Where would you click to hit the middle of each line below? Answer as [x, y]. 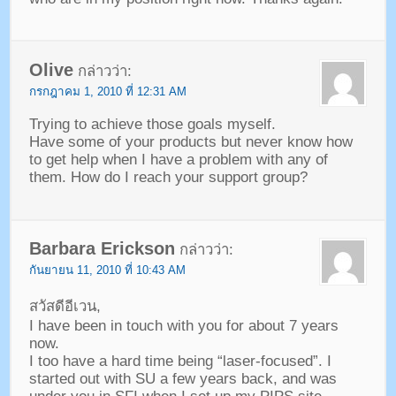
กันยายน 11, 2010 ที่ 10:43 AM [107, 270]
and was [309, 379]
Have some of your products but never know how [190, 141]
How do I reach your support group [185, 177]
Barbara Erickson [102, 249]
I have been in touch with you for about [156, 326]
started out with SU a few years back [151, 379]
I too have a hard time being [121, 362]
